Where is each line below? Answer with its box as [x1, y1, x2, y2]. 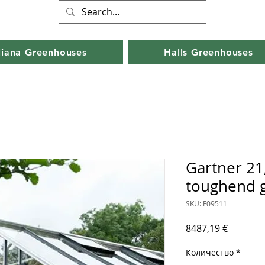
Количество [186, 247, 234, 258]
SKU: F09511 [186, 199, 227, 209]
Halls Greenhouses [164, 47, 253, 59]
